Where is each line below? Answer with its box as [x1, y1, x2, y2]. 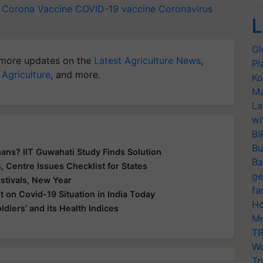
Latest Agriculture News [94, 55, 201, 67]
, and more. [50, 69, 100, 81]
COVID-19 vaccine [75, 3, 156, 15]
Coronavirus [159, 3, 213, 15]
